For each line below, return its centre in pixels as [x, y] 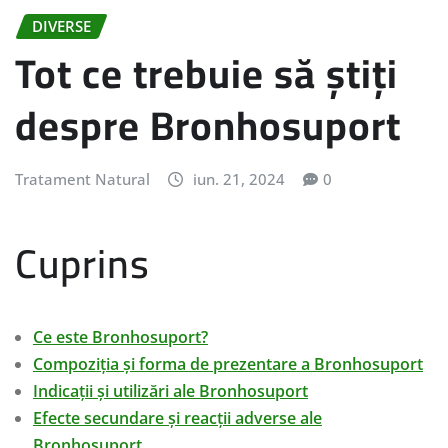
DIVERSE [61, 25]
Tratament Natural [82, 179]
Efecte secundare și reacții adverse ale [177, 417]
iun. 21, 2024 [238, 179]
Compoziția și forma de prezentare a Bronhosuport [228, 363]
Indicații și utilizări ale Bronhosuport [170, 390]
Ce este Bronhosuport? [120, 336]
